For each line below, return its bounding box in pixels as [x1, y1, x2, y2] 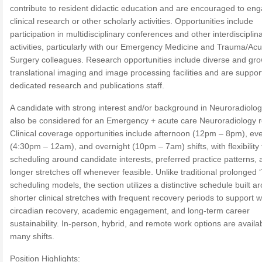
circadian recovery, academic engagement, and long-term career [10, 206, 250, 215]
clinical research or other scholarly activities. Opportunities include [10, 16, 253, 26]
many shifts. [10, 232, 54, 241]
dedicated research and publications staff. [10, 81, 164, 90]
